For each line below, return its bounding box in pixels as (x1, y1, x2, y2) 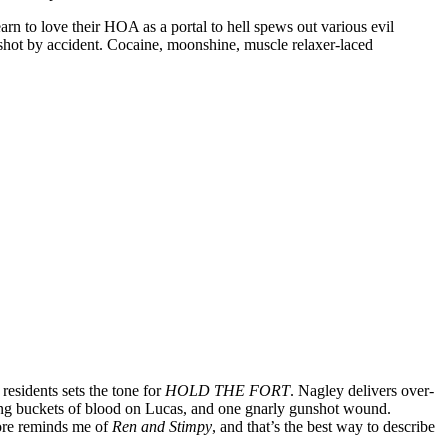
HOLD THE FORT (165, 381, 290, 399)
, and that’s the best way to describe (212, 417, 435, 435)
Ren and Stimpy (112, 417, 212, 435)
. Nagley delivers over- (290, 381, 434, 399)
